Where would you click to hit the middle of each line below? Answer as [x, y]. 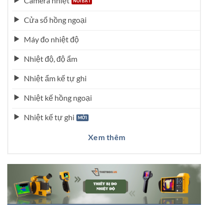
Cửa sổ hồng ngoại [55, 19]
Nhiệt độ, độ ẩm [50, 58]
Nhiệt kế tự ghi [49, 117]
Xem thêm [107, 137]
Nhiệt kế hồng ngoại [58, 97]
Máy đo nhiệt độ [51, 39]
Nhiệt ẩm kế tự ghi [55, 78]
